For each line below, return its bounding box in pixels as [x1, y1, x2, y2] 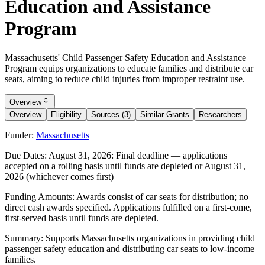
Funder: [5, 130, 34, 140]
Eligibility [51, 109, 82, 119]
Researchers [199, 109, 242, 119]
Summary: [5, 232, 43, 243]
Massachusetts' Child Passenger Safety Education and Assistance [5, 52, 246, 63]
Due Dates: [5, 150, 47, 160]
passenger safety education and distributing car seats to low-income [5, 243, 254, 254]
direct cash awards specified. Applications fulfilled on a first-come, [5, 202, 252, 212]
